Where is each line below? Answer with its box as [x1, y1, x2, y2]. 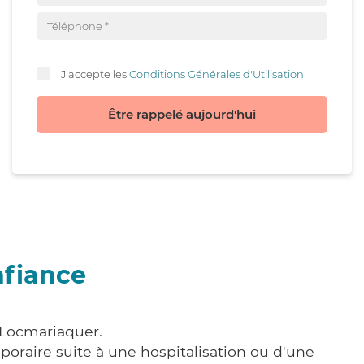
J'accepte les [61, 67, 129, 80]
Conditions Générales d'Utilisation [129, 67, 304, 80]
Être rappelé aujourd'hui [108, 106, 256, 122]
